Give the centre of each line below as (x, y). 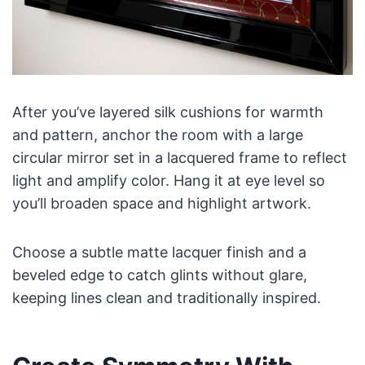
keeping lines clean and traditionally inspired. (166, 298)
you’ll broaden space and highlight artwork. (161, 204)
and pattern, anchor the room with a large (157, 135)
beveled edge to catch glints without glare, (159, 275)
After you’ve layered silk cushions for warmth (167, 112)
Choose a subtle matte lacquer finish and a (159, 253)
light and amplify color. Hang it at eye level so (168, 181)
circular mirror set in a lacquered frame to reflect (179, 158)
